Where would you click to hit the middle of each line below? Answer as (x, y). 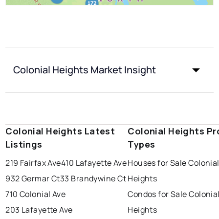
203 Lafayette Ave (39, 210)
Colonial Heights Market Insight (85, 70)
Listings (24, 144)
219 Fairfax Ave (33, 163)
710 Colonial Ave (36, 194)
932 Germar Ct (33, 179)
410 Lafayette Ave (94, 163)
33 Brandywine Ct (93, 179)
